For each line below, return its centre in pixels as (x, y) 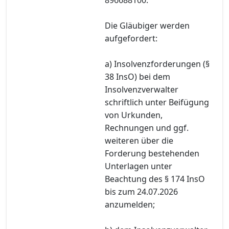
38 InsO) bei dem (138, 76)
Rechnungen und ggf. (147, 128)
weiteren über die (139, 140)
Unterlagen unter (139, 166)
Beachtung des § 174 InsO (155, 179)
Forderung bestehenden (152, 153)
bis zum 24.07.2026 (141, 191)
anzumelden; (130, 204)
